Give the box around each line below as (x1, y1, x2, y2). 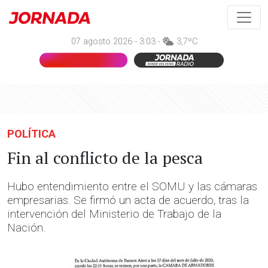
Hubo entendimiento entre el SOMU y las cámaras (7, 179, 257, 193)
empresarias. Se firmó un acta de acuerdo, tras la (7, 193, 249, 207)
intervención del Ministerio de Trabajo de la (7, 207, 221, 221)
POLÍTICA (7, 127, 56, 140)
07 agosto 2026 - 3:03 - (71, 36, 163, 47)
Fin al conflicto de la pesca (7, 147, 203, 169)
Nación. (7, 221, 45, 234)
